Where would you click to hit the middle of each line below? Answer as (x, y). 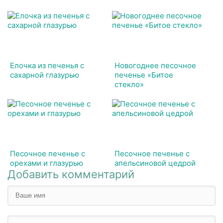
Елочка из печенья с (47, 65)
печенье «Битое (144, 75)
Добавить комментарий (71, 174)
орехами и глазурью (47, 163)
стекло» (129, 84)
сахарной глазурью (45, 75)
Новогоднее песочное (156, 65)
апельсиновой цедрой (155, 163)
